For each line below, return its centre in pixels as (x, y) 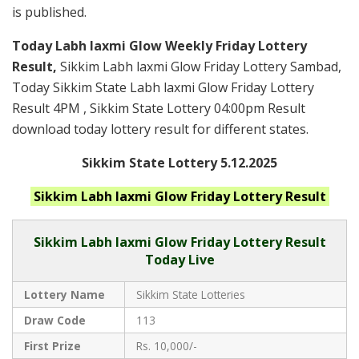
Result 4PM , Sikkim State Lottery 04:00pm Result (159, 109)
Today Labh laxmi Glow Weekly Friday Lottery (159, 46)
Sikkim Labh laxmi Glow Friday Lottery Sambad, (201, 67)
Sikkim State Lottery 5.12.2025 (179, 163)
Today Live (179, 260)
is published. (49, 12)
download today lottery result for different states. (160, 129)
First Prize (52, 346)
